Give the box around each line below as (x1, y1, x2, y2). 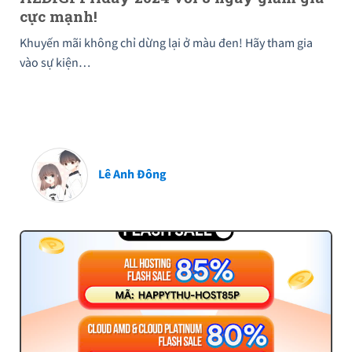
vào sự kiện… (20, 54, 90, 71)
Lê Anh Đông (97, 166, 167, 182)
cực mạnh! (20, 5, 97, 26)
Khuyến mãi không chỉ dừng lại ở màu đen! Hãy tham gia (20, 35, 313, 51)
